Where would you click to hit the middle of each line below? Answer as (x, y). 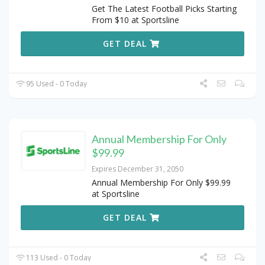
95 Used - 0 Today (56, 83)
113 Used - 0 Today (58, 257)
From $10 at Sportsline (135, 20)
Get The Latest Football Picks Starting (164, 8)
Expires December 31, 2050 (138, 169)
